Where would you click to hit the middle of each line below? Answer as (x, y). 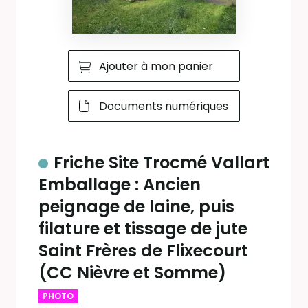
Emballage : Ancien (120, 185)
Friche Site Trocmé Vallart (162, 163)
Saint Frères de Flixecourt (143, 251)
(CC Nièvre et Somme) (132, 273)
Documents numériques (164, 106)
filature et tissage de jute (143, 229)
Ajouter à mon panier (156, 66)
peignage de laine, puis (136, 207)
